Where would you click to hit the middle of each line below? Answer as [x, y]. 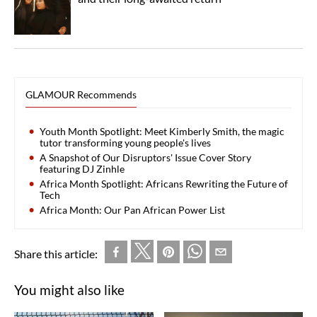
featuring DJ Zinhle [82, 168]
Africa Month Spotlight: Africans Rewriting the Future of [164, 183]
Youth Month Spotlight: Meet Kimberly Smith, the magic [162, 131]
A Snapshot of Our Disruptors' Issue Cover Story [145, 157]
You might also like [69, 289]
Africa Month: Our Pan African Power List [132, 209]
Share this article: [56, 253]
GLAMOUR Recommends [81, 94]
